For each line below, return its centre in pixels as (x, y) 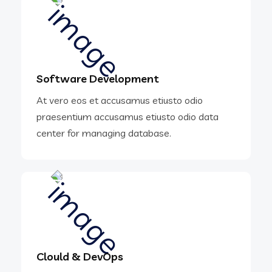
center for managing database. (104, 133)
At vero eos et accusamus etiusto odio (120, 100)
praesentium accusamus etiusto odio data (127, 117)
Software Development (98, 79)
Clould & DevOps (80, 256)
